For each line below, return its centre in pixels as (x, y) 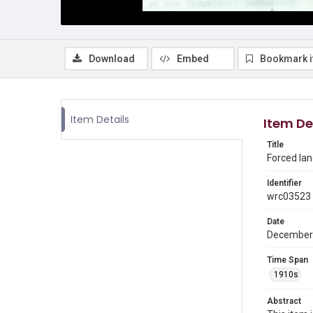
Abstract (284, 301)
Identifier (284, 183)
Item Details (100, 119)
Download (112, 59)
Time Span (287, 260)
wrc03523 (289, 196)
